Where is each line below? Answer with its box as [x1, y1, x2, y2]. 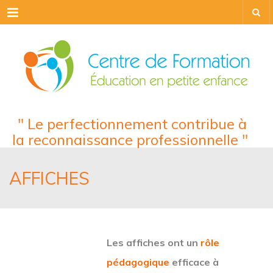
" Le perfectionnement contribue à [17, 115, 247, 133]
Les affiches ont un [107, 236, 200, 249]
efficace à [169, 256, 219, 268]
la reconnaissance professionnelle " [12, 130, 252, 149]
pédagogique [107, 256, 169, 268]
